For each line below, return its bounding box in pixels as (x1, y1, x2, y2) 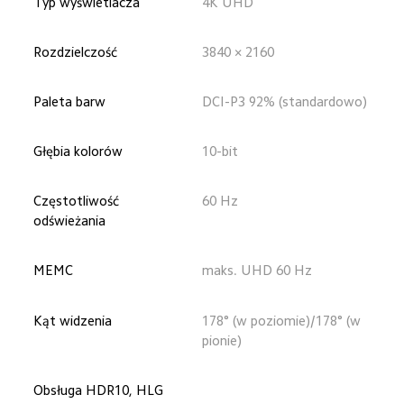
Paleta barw (33, 94, 106, 108)
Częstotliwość (33, 194, 124, 208)
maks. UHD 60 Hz (202, 263, 312, 278)
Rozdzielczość (33, 44, 118, 59)
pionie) (202, 333, 242, 347)
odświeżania (33, 214, 106, 228)
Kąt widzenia (33, 313, 113, 327)
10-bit (202, 144, 238, 159)
